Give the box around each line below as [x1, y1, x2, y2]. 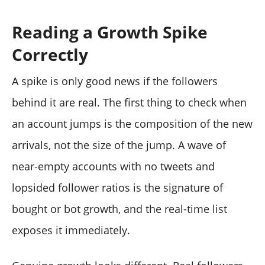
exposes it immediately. [12, 223, 130, 238]
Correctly [12, 43, 88, 66]
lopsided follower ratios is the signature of [12, 180, 223, 195]
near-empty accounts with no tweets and [12, 159, 215, 174]
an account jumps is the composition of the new [12, 117, 253, 131]
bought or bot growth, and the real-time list [12, 202, 227, 216]
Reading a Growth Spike [12, 21, 208, 44]
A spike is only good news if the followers [12, 74, 218, 89]
